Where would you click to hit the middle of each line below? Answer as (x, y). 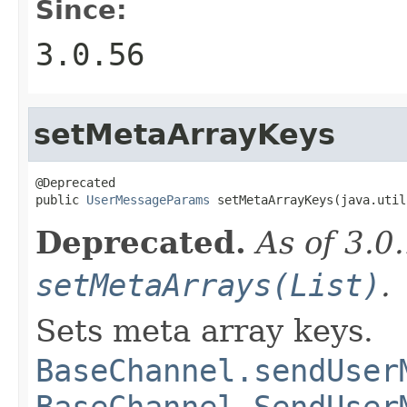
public (61, 199)
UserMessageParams (148, 199)
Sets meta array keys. (204, 330)
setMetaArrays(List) (208, 285)
